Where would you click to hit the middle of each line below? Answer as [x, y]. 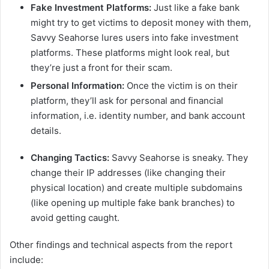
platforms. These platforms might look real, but [130, 53]
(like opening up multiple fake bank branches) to [133, 203]
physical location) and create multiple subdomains [137, 188]
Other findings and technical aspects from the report [121, 245]
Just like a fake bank [197, 8]
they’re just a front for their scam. [101, 68]
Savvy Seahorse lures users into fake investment [134, 38]
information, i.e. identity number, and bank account [138, 116]
